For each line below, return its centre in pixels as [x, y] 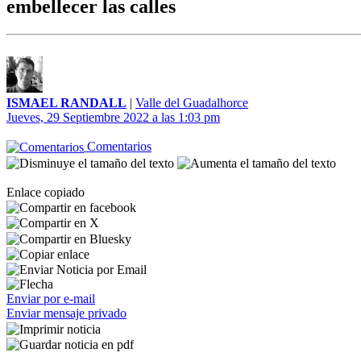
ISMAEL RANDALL [66, 103]
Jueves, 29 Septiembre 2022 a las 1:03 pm [113, 117]
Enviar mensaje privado [66, 313]
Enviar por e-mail [51, 299]
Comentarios [118, 146]
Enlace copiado [46, 192]
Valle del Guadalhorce [192, 103]
